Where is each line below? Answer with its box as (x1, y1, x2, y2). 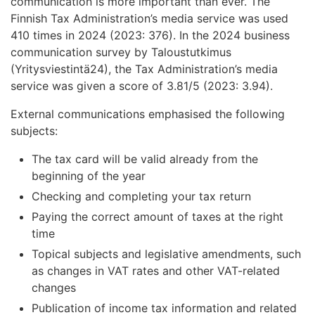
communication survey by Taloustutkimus (11, 45, 231, 60)
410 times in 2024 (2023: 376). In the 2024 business (11, 28, 290, 43)
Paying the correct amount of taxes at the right (32, 210, 283, 224)
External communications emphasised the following (11, 107, 285, 122)
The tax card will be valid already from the (32, 152, 258, 167)
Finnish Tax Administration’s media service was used (11, 11, 288, 26)
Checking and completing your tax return (32, 189, 251, 204)
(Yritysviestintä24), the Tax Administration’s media (11, 62, 278, 77)
